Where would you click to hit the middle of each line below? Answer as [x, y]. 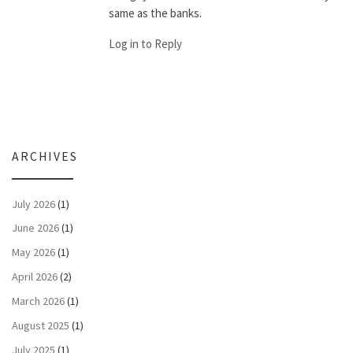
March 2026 [38, 301]
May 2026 [33, 253]
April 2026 [35, 277]
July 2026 [33, 204]
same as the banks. [155, 13]
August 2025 [41, 326]
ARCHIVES [45, 157]
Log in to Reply [145, 43]
